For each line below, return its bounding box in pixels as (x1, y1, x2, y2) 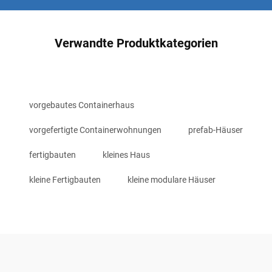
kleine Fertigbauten (29, 175, 101, 185)
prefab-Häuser (188, 125, 243, 135)
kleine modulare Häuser (127, 175, 216, 185)
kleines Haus (103, 150, 150, 160)
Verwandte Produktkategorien (54, 36, 218, 50)
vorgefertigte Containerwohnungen (29, 125, 161, 135)
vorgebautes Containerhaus (29, 100, 134, 110)
